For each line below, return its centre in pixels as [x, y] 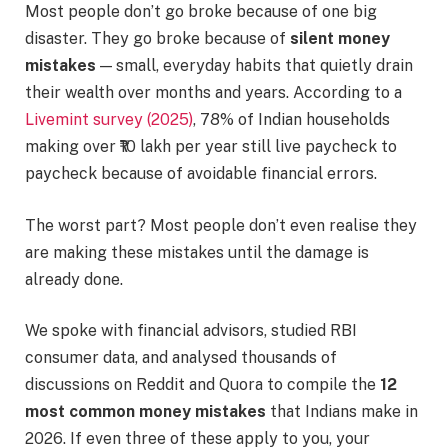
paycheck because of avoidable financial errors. [201, 173]
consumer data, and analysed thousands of [181, 358]
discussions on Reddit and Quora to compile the [202, 385]
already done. [74, 279]
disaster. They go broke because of [157, 38]
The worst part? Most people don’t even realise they [221, 225]
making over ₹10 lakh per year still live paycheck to [211, 146]
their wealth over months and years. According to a [213, 92]
